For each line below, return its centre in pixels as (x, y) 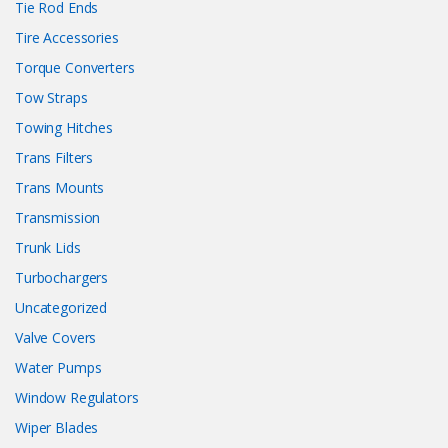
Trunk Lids (48, 248)
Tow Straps (51, 98)
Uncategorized (61, 308)
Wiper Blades (57, 428)
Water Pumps (58, 368)
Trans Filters (54, 158)
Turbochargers (62, 278)
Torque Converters (75, 68)
